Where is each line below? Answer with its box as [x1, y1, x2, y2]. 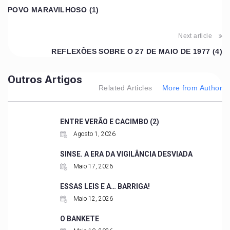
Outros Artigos [8, 73, 82, 86]
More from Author [162, 83, 222, 92]
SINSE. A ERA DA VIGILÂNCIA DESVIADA [60, 149, 193, 158]
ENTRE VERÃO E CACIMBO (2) [60, 117, 159, 126]
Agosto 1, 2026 [71, 130, 116, 138]
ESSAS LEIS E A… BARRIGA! [60, 182, 150, 190]
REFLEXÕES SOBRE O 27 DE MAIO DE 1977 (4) [51, 47, 222, 55]
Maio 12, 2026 [71, 195, 113, 202]
